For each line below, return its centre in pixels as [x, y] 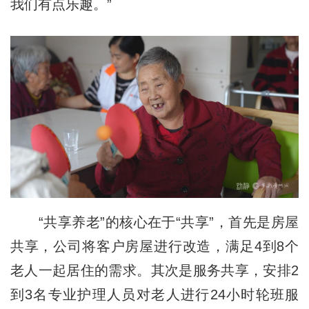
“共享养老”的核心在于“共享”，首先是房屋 [154, 222]
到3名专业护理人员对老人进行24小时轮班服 [154, 294]
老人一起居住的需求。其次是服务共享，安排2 [154, 270]
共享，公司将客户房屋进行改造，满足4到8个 [154, 246]
